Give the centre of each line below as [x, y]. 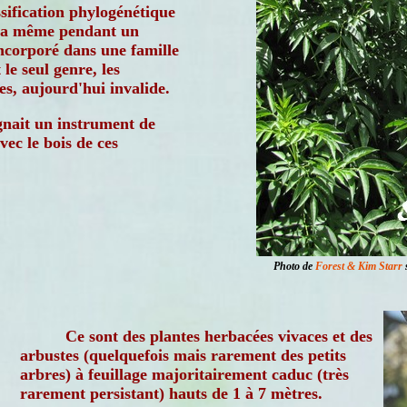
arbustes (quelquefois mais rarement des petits [183, 355]
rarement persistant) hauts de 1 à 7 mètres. [171, 393]
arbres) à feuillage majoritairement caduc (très [184, 374]
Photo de [294, 266]
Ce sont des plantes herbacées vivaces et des [219, 336]
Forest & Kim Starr [359, 266]
